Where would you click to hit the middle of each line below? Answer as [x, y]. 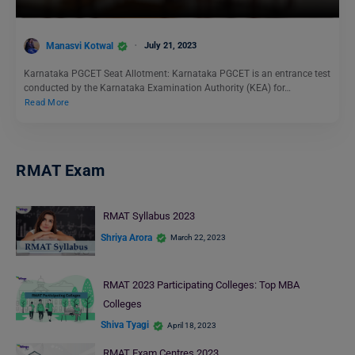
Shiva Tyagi [125, 325]
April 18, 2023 [192, 325]
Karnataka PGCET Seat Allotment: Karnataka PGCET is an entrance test [177, 74]
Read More [47, 103]
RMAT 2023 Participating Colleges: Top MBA [201, 284]
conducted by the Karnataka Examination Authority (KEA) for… [157, 88]
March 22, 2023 [198, 238]
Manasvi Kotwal [80, 46]
